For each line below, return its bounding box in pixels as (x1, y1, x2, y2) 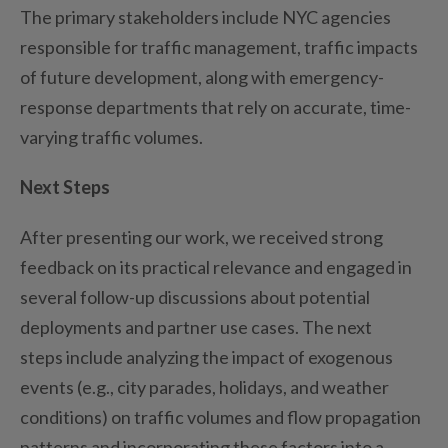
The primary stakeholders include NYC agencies (20, 5, 391, 28)
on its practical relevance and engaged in (97, 255, 412, 278)
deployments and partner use (20, 315, 248, 338)
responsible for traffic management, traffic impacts (20, 35, 418, 58)
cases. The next (251, 315, 372, 338)
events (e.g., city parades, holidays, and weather (20, 375, 389, 398)
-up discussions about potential (129, 285, 370, 308)
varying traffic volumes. (20, 125, 203, 148)
